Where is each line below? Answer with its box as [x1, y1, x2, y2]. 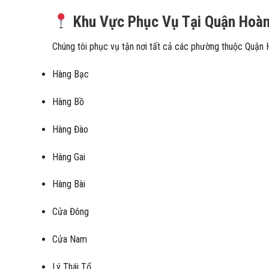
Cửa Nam [52, 233, 87, 245]
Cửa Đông [52, 206, 89, 218]
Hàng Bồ [52, 95, 84, 107]
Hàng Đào [52, 123, 88, 135]
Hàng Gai [52, 151, 85, 163]
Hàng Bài [52, 178, 85, 190]
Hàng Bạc [52, 68, 89, 80]
